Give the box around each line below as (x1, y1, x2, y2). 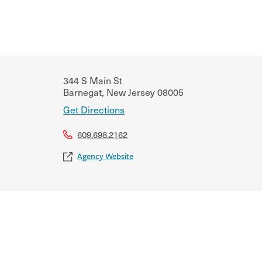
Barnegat (63, 84, 102, 99)
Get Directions (63, 102, 125, 116)
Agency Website (77, 151, 134, 161)
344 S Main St (63, 73, 123, 87)
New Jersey (104, 84, 156, 99)
